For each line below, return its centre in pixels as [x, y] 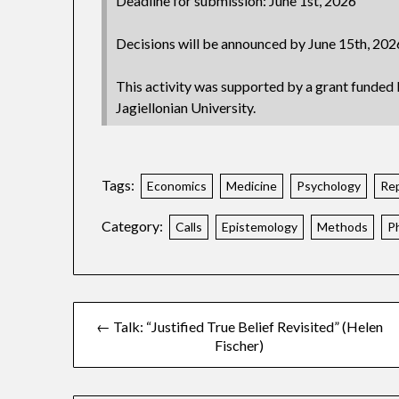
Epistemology [260, 227]
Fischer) [240, 346]
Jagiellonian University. [186, 108]
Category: [133, 226]
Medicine [252, 186]
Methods [343, 227]
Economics [177, 186]
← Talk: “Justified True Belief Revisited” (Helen [239, 327]
